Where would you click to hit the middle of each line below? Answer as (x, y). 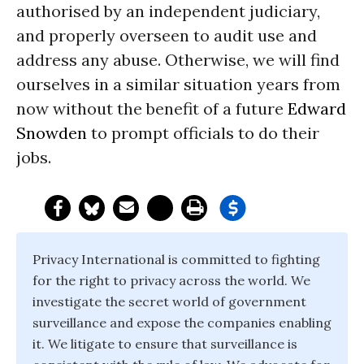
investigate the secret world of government (169, 301)
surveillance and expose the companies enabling (182, 323)
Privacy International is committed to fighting (176, 259)
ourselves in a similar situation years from (178, 84)
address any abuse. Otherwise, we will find (178, 60)
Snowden (52, 133)
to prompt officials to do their (203, 133)
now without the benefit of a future (152, 108)
